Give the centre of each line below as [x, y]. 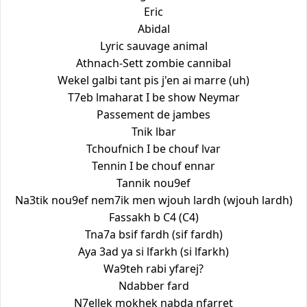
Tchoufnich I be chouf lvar [153, 149]
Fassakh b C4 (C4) [153, 218]
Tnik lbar [153, 132]
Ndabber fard [153, 286]
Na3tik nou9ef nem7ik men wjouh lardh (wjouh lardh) [153, 200]
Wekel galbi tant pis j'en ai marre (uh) [153, 81]
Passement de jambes [153, 115]
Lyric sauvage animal [153, 46]
